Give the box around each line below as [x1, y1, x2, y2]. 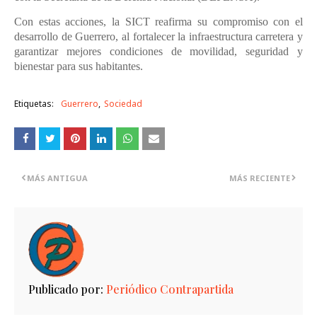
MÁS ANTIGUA [27, 173, 88, 184]
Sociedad [104, 98, 142, 110]
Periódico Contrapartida [103, 282, 234, 297]
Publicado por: [28, 282, 103, 297]
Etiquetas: [14, 98, 54, 110]
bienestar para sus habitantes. [14, 60, 143, 73]
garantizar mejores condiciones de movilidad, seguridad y [14, 45, 303, 58]
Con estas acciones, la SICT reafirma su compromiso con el [14, 16, 303, 28]
